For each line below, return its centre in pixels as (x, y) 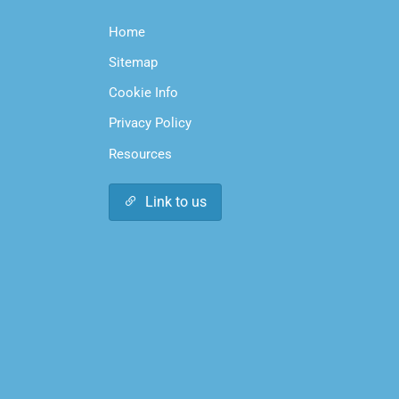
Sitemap (133, 63)
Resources (140, 154)
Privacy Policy (150, 123)
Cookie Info (143, 93)
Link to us (175, 201)
